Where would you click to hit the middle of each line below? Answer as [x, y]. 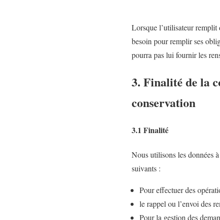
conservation [164, 102]
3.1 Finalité [150, 130]
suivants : [146, 168]
